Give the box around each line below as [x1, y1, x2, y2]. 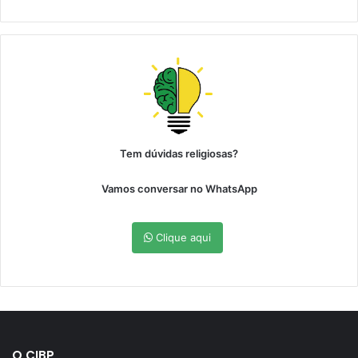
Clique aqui [152, 231, 211, 245]
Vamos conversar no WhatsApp [101, 182, 257, 196]
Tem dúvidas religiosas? [120, 147, 238, 161]
